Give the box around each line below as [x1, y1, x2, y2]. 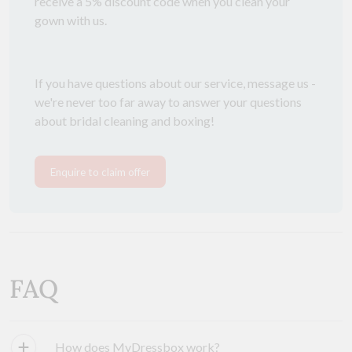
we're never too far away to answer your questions [35, 94, 302, 110]
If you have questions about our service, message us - [35, 75, 316, 91]
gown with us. [35, 13, 107, 28]
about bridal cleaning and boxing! [35, 113, 214, 129]
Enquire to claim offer [50, 165, 150, 178]
